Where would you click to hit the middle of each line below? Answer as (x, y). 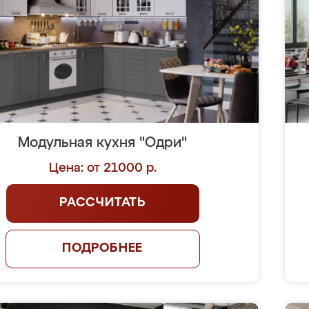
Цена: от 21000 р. (102, 168)
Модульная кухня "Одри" (103, 143)
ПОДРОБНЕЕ (102, 248)
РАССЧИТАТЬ (103, 203)
